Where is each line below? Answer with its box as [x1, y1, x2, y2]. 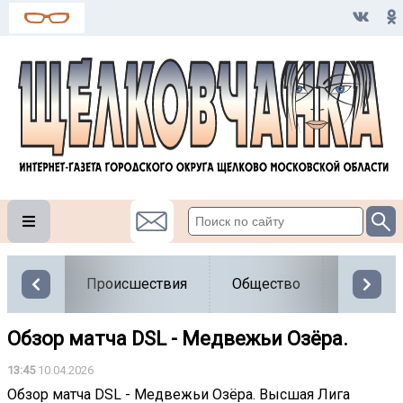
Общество [232, 274, 300, 292]
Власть [345, 274, 391, 292]
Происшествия [86, 274, 187, 292]
